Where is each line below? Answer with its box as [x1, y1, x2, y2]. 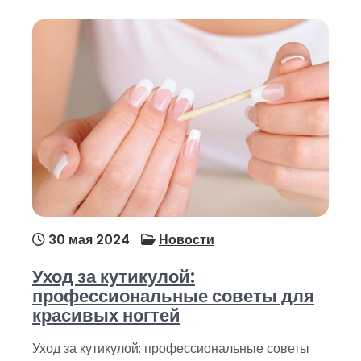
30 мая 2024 [45, 230, 130, 249]
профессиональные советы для [32, 283, 314, 309]
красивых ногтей [32, 302, 180, 328]
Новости [159, 230, 214, 249]
